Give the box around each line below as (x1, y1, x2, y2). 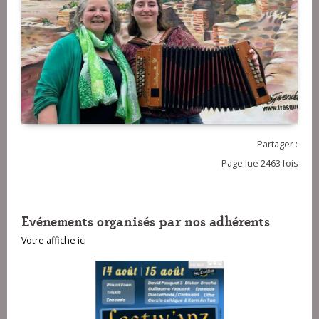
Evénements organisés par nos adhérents (21, 211, 270, 231)
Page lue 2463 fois (221, 157, 298, 170)
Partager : (257, 138, 298, 151)
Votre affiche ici (21, 234, 86, 247)
